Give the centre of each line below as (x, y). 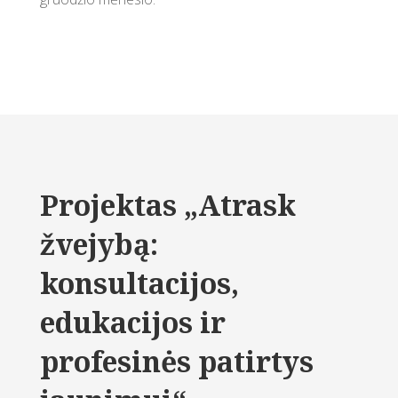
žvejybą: (99, 244)
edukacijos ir (132, 322)
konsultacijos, (139, 283)
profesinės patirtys (176, 361)
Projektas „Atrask (167, 205)
